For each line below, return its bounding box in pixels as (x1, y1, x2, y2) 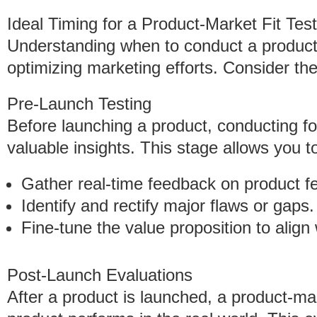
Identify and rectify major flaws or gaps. (21, 196, 314, 215)
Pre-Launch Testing (7, 94, 151, 113)
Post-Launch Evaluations (7, 265, 192, 284)
